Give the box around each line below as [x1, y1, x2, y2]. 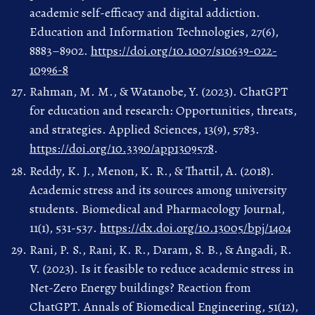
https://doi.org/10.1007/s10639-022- [91, 41, 277, 59]
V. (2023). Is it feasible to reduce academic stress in [30, 260, 294, 278]
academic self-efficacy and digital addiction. [30, 4, 260, 21]
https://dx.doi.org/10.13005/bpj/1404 [100, 219, 291, 236]
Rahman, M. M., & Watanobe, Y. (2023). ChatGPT [30, 83, 288, 101]
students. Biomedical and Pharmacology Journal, [30, 200, 285, 217]
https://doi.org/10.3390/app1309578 [30, 140, 214, 157]
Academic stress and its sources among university [30, 181, 287, 198]
